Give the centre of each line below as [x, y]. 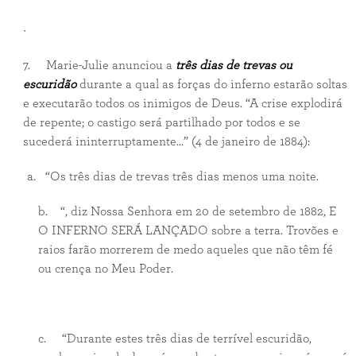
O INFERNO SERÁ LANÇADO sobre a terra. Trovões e [188, 230]
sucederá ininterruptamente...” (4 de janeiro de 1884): [166, 141]
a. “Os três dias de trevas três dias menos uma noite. [163, 176]
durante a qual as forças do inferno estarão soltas [211, 84]
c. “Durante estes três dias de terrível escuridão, [174, 339]
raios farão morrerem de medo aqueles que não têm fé [185, 250]
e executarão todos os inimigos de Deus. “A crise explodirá [182, 103]
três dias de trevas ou [234, 65]
